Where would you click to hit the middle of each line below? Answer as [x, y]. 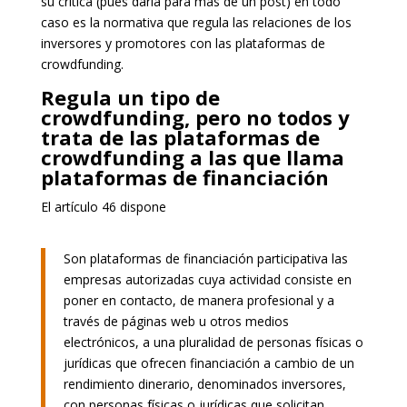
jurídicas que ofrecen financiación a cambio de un [208, 362]
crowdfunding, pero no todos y [195, 117]
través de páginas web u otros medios [176, 321]
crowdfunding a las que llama [192, 157]
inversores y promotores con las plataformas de [183, 43]
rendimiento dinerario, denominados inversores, [204, 383]
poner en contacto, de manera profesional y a [199, 300]
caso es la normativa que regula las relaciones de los [196, 22]
